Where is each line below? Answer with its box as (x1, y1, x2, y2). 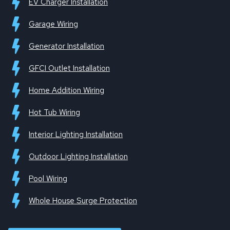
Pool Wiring (29, 174, 67, 184)
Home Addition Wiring (29, 85, 104, 96)
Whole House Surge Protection (29, 196, 137, 206)
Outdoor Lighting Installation (29, 151, 128, 162)
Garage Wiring (29, 19, 78, 30)
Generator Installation (29, 41, 104, 52)
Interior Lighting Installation (29, 129, 123, 140)
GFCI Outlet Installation (29, 63, 110, 74)
